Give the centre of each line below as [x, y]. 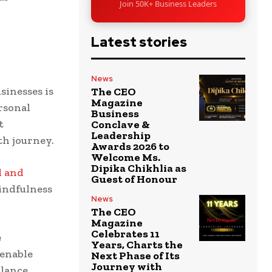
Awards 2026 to [130, 146]
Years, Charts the [137, 244]
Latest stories [139, 42]
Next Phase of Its [135, 255]
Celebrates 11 [125, 233]
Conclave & [121, 124]
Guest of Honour [134, 179]
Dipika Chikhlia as [139, 168]
